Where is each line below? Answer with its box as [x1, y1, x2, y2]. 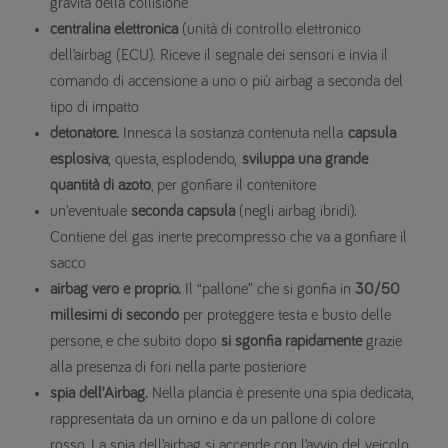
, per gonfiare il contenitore [151, 177, 316, 194]
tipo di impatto [50, 99, 139, 116]
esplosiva [50, 151, 108, 168]
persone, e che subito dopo [50, 333, 221, 350]
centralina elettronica [50, 21, 178, 38]
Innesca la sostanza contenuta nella [119, 125, 348, 142]
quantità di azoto [50, 177, 151, 194]
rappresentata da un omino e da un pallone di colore [50, 411, 375, 428]
